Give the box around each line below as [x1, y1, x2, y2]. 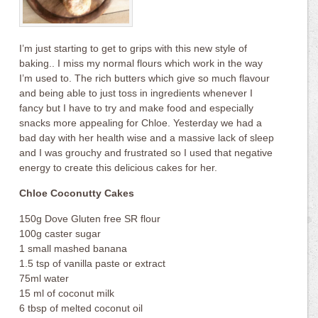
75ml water [19, 273, 70, 284]
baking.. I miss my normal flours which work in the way [19, 57, 263, 69]
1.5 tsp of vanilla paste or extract [19, 258, 166, 269]
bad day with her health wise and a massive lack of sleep [19, 132, 275, 143]
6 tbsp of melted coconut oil [19, 302, 143, 314]
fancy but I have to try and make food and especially [19, 102, 254, 114]
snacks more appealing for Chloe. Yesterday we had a [19, 117, 263, 128]
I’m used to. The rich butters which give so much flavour [19, 72, 270, 84]
